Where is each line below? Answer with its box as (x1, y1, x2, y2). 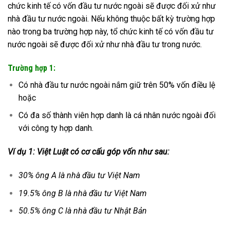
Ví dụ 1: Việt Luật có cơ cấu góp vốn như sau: (8, 147, 169, 157)
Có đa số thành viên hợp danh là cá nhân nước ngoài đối (18, 110, 216, 121)
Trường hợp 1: (8, 63, 57, 73)
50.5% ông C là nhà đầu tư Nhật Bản (18, 206, 147, 216)
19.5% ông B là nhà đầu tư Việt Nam (18, 188, 149, 198)
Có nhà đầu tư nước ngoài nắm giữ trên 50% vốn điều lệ (18, 80, 215, 90)
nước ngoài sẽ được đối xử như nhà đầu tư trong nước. (8, 40, 202, 50)
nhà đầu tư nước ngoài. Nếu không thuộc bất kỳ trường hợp (8, 14, 215, 24)
